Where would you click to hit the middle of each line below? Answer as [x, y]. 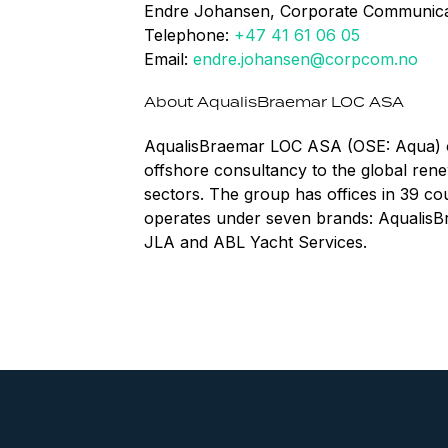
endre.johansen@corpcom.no [305, 59]
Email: [168, 59]
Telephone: [189, 35]
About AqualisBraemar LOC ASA [274, 102]
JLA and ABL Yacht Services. [255, 241]
